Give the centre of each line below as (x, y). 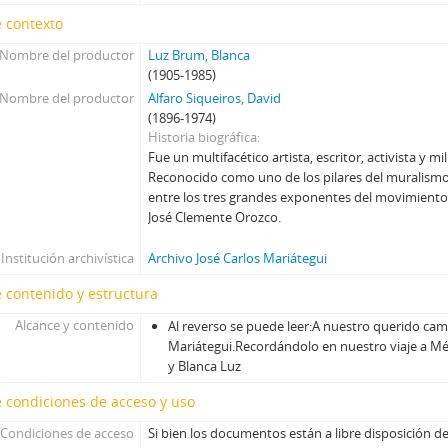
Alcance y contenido (74, 325)
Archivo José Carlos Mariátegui (238, 258)
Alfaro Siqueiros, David (215, 98)
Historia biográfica (203, 137)
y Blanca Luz (205, 366)
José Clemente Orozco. (215, 217)
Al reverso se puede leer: (240, 326)
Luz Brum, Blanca (199, 55)
